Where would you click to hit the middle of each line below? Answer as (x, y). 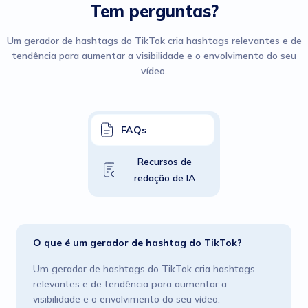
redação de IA (165, 178)
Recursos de (165, 162)
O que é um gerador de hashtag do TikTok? (137, 243)
